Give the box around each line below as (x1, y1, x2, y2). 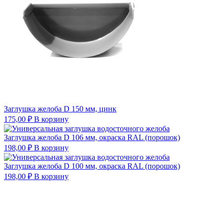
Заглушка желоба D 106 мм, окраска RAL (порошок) (4, 133, 180, 142)
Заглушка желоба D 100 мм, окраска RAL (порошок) (4, 161, 180, 170)
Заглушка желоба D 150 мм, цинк (4, 104, 116, 113)
